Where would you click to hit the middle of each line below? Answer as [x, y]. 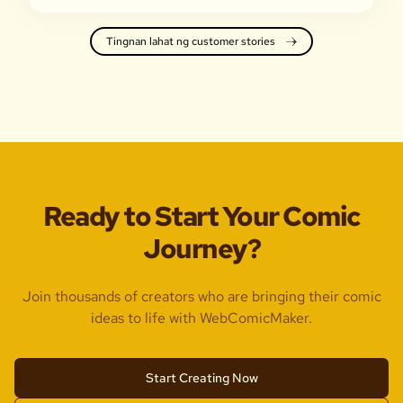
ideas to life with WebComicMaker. [201, 318]
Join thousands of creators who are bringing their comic [201, 296]
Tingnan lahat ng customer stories [190, 41]
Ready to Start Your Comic [201, 216]
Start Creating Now [201, 378]
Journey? [201, 248]
